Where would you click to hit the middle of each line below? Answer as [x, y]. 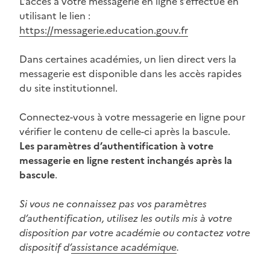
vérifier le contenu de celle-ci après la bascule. [125, 131]
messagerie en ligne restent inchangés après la [126, 160]
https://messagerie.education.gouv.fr [104, 30]
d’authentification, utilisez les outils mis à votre [126, 218]
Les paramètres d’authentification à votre [116, 146]
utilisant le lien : [55, 15]
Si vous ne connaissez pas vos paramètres [113, 203]
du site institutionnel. [68, 88]
